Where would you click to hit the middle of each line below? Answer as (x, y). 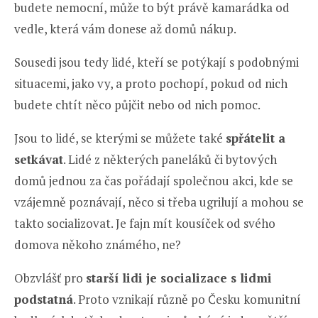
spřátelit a (256, 138)
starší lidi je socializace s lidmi (179, 278)
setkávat (39, 160)
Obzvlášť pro (50, 278)
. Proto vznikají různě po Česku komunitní (187, 300)
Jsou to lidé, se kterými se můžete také (120, 138)
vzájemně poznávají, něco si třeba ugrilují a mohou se (159, 202)
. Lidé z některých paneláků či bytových (170, 160)
